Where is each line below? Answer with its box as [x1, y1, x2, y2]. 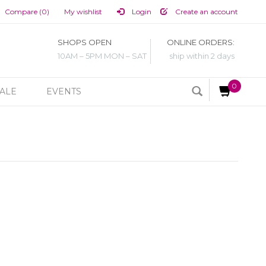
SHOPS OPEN [58, 37, 112, 47]
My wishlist [64, 7, 102, 16]
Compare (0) [4, 7, 49, 16]
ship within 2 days [169, 51, 235, 61]
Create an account [173, 7, 238, 16]
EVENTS [46, 86, 81, 97]
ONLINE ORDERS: [167, 37, 235, 47]
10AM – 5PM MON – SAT [58, 51, 147, 61]
